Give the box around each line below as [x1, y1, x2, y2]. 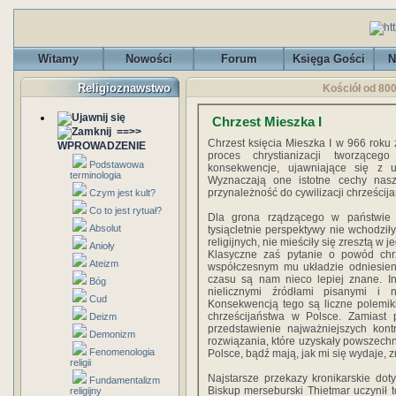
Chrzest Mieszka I [212, 115, 322, 129]
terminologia [70, 170, 121, 180]
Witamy [38, 52, 79, 65]
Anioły [89, 240, 115, 251]
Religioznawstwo [78, 81, 171, 95]
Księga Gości [293, 52, 365, 65]
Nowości [125, 52, 172, 65]
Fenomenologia [89, 346, 155, 357]
